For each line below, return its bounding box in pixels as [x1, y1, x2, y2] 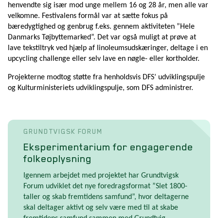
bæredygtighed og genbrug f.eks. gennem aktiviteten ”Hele [8, 22, 195, 31]
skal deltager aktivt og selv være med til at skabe [23, 203, 178, 212]
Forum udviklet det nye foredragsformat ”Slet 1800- [23, 182, 187, 190]
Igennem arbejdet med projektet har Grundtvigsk [23, 171, 179, 180]
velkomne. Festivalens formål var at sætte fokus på [8, 12, 168, 20]
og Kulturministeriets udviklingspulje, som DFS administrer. [8, 84, 193, 92]
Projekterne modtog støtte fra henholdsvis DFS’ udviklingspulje [8, 73, 205, 81]
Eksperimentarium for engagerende [23, 141, 193, 153]
